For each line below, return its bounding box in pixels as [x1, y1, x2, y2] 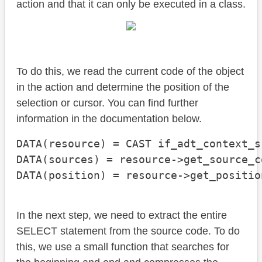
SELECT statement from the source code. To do [16, 225, 240, 237]
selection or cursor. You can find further [16, 97, 198, 109]
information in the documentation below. [16, 113, 202, 125]
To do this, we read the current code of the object [16, 65, 244, 78]
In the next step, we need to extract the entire [16, 209, 227, 222]
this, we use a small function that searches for [16, 241, 229, 253]
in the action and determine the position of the [16, 81, 229, 94]
